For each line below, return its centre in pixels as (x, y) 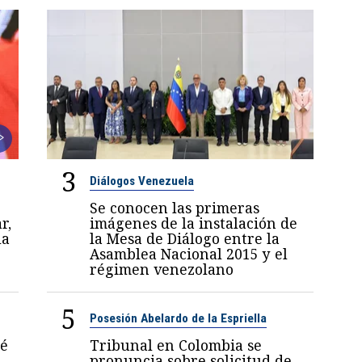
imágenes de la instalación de (194, 223)
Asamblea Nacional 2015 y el (189, 254)
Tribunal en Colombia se (176, 345)
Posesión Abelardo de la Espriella (179, 319)
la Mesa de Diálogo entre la (185, 239)
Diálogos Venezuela (142, 181)
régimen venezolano (162, 269)
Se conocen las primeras (175, 208)
